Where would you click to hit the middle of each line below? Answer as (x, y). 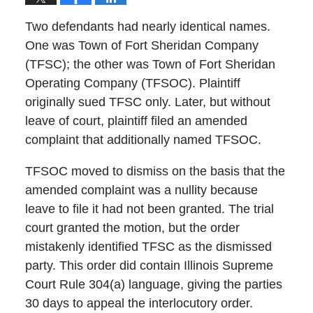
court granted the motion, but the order (132, 228)
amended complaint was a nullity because (141, 190)
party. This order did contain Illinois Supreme (149, 266)
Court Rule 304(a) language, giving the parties (153, 285)
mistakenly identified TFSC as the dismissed (148, 247)
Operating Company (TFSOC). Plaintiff (132, 83)
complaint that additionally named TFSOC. (143, 140)
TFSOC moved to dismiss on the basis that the (155, 172)
